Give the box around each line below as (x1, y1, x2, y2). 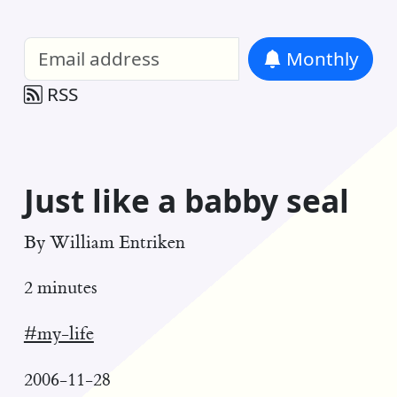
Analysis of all (232, 12, 339, 35)
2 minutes (23, 276, 97, 300)
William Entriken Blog (23, 10, 208, 35)
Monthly (281, 46, 359, 72)
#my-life (23, 323, 94, 346)
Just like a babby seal (23, 179, 349, 222)
